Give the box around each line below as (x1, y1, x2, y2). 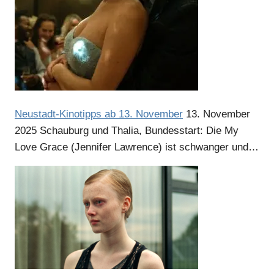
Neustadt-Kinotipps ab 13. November (15, 108, 183, 120)
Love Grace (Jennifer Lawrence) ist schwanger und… (15, 141, 259, 153)
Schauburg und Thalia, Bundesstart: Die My (40, 124, 239, 136)
